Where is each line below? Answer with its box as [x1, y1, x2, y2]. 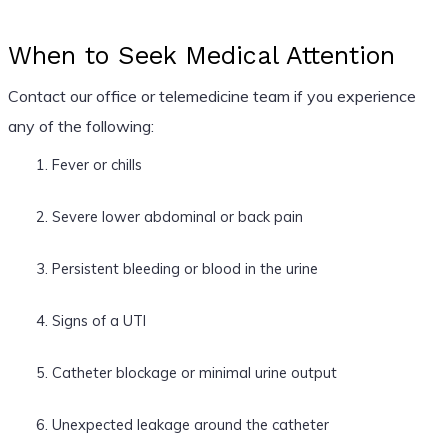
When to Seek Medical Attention [7, 40, 395, 70]
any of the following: [7, 115, 154, 136]
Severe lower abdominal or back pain [51, 206, 303, 226]
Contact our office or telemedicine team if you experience [7, 85, 416, 106]
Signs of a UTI [51, 310, 146, 330]
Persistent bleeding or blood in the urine [51, 258, 318, 278]
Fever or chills [51, 154, 142, 174]
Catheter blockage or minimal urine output [51, 362, 337, 382]
